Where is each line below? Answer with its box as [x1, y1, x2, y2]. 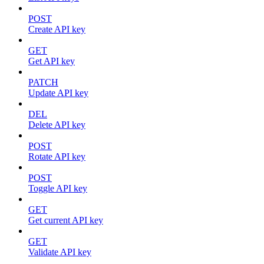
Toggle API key [28, 183, 87, 194]
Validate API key [28, 247, 91, 258]
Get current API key [28, 215, 103, 226]
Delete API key [28, 120, 85, 130]
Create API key [28, 24, 85, 35]
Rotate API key [28, 151, 85, 162]
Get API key [28, 56, 75, 67]
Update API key [28, 88, 88, 98]
